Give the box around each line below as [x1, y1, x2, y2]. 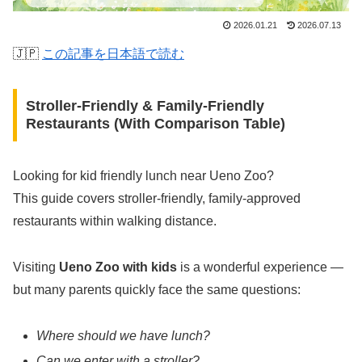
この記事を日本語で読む [42, 46, 184, 61]
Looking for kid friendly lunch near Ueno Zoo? [13, 169, 274, 183]
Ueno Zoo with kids [59, 260, 177, 275]
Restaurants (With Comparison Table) [25, 116, 285, 133]
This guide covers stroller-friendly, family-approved [13, 192, 301, 206]
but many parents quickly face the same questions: [13, 283, 301, 297]
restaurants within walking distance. [13, 214, 217, 229]
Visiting [13, 260, 59, 275]
